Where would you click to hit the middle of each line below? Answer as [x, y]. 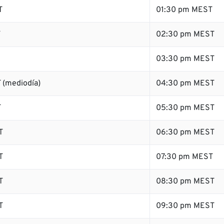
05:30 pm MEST [185, 108]
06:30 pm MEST [185, 132]
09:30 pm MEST [185, 206]
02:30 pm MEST [185, 34]
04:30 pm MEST [185, 83]
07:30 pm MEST [184, 157]
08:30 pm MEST [185, 181]
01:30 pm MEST [184, 10]
